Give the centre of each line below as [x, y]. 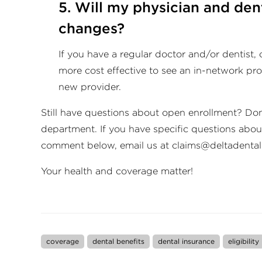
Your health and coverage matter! [117, 171]
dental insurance [186, 241]
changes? [92, 28]
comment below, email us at [106, 145]
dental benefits [118, 241]
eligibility [244, 241]
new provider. [90, 87]
